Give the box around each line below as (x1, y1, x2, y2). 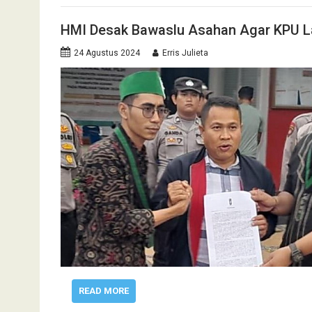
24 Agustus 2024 (74, 47, 140, 58)
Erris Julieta (162, 47, 208, 58)
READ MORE (78, 285, 129, 296)
